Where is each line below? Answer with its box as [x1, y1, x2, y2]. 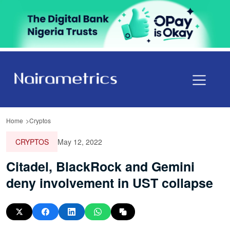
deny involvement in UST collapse [6, 173, 213, 192]
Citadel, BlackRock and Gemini [6, 157, 195, 176]
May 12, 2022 [57, 136, 102, 147]
